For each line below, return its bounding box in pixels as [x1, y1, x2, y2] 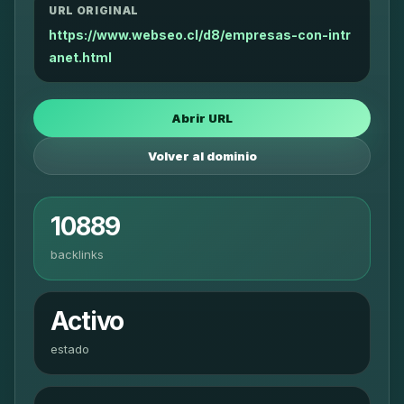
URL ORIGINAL [49, 4, 139, 17]
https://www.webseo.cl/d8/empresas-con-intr [49, 27, 351, 42]
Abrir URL [171, 111, 233, 125]
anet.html [49, 50, 112, 65]
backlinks [50, 247, 104, 262]
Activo [50, 306, 124, 336]
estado [50, 342, 89, 356]
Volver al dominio [147, 149, 257, 163]
